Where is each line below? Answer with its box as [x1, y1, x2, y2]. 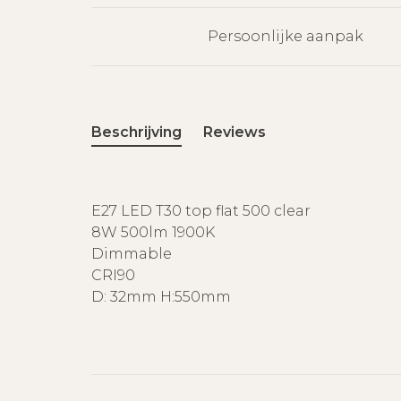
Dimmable [91, 245, 172, 262]
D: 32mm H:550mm [91, 288, 231, 305]
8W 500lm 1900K [91, 224, 215, 241]
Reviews [203, 124, 266, 141]
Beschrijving [91, 124, 182, 141]
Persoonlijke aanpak [208, 28, 363, 45]
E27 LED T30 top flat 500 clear [91, 202, 311, 219]
